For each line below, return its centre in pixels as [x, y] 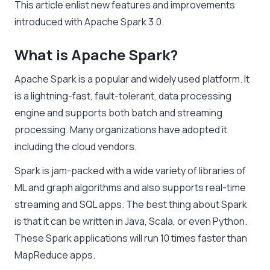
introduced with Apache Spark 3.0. [90, 22]
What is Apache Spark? [96, 55]
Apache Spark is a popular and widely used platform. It [132, 79]
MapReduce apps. [55, 255]
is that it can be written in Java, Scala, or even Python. [131, 221]
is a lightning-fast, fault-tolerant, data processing [123, 96]
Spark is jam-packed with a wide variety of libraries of [130, 171]
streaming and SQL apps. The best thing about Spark [131, 205]
